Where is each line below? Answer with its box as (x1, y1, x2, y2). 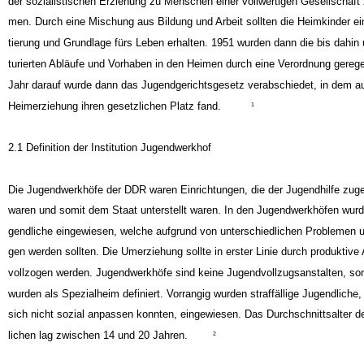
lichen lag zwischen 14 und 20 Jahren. (7, 344, 188, 357)
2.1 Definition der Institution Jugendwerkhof (7, 155, 211, 168)
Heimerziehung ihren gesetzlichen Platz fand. (7, 115, 221, 128)
